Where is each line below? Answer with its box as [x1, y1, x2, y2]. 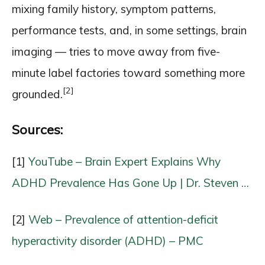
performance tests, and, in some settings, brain [12, 22, 247, 37]
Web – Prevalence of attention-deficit [28, 212, 218, 227]
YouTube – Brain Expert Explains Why [28, 154, 221, 169]
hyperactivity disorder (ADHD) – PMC [12, 233, 203, 248]
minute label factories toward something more [12, 65, 245, 80]
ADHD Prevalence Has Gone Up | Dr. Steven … [12, 175, 249, 190]
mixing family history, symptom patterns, [12, 1, 216, 16]
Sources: [12, 121, 63, 138]
